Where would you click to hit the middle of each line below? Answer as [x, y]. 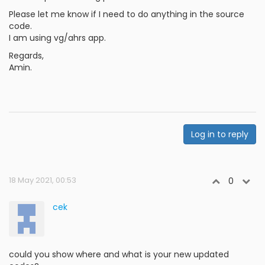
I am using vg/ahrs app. [57, 38]
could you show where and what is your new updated [119, 254]
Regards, [26, 56]
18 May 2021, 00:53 [43, 180]
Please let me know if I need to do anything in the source [127, 14]
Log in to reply [220, 134]
